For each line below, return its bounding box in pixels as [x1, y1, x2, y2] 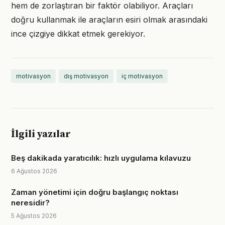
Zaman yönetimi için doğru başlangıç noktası [11, 187, 178, 197]
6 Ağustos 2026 [11, 167, 57, 175]
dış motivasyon [64, 72, 108, 80]
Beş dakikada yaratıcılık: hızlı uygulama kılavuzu [11, 153, 191, 163]
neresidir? [11, 198, 50, 207]
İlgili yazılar [11, 128, 71, 141]
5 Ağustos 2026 [11, 212, 57, 219]
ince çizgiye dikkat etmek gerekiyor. [11, 29, 145, 39]
